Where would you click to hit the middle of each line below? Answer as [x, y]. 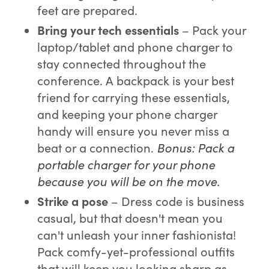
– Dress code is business [177, 201]
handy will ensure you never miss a [134, 130]
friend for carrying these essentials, [134, 97]
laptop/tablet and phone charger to [135, 46]
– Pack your [213, 29]
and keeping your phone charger [128, 113]
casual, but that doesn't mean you [130, 217]
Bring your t [70, 29]
